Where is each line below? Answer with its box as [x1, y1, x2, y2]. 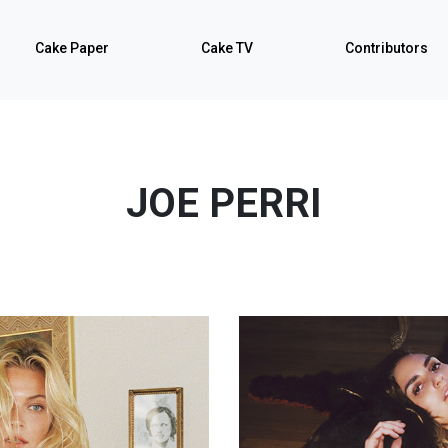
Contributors [345, 40, 428, 56]
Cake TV [201, 40, 253, 56]
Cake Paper [35, 40, 109, 56]
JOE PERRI [126, 180, 322, 227]
